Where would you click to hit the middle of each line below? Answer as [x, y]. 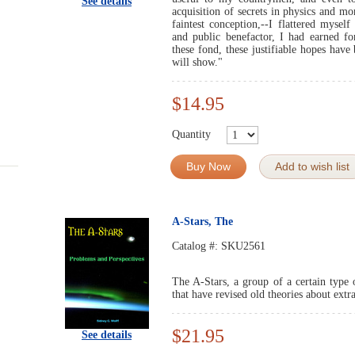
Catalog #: [197, 246]
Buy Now [208, 166]
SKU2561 [243, 246]
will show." [197, 62]
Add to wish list [312, 166]
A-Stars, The [202, 221]
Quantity [191, 134]
